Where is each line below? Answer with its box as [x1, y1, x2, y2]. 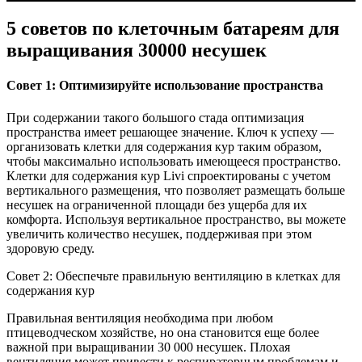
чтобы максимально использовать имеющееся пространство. [6, 154, 341, 168]
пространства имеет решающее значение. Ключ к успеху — [6, 124, 334, 139]
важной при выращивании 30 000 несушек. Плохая [6, 339, 290, 354]
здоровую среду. [6, 241, 95, 255]
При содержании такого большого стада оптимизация [6, 110, 304, 124]
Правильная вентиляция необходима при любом [6, 310, 273, 325]
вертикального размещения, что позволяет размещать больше [6, 183, 345, 197]
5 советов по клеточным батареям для [6, 18, 339, 40]
